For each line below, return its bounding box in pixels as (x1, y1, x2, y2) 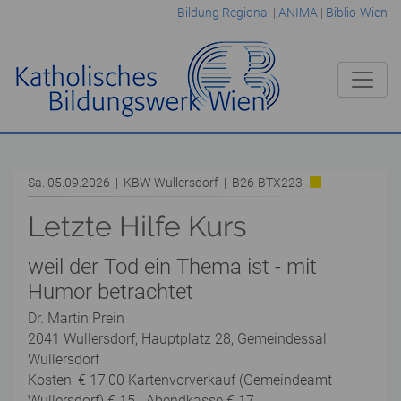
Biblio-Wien (325, 5, 388, 20)
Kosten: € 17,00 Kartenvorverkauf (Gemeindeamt (28, 371, 332, 388)
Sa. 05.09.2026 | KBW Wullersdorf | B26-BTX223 (28, 175, 303, 190)
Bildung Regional (176, 5, 270, 20)
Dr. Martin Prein (28, 310, 124, 327)
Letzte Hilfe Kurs (28, 209, 247, 243)
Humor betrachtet (28, 279, 193, 304)
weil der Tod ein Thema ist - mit (28, 254, 317, 279)
